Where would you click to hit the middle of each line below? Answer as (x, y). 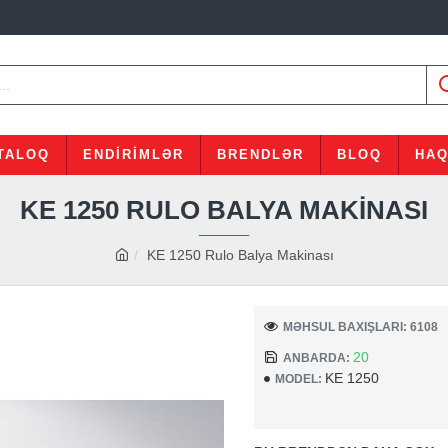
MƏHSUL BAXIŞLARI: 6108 (360, 326)
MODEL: (298, 378)
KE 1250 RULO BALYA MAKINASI (224, 210)
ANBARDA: (316, 357)
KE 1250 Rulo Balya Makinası (240, 255)
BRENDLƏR (260, 154)
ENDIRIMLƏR (133, 154)
